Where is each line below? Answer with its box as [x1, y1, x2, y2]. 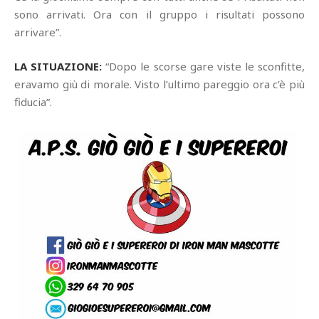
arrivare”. [14, 24, 61, 39]
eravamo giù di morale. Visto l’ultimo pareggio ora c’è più [14, 76, 305, 91]
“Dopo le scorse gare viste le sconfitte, [105, 58, 305, 73]
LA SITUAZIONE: [14, 58, 106, 73]
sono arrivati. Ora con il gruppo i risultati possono [14, 6, 305, 21]
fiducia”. [14, 94, 52, 109]
